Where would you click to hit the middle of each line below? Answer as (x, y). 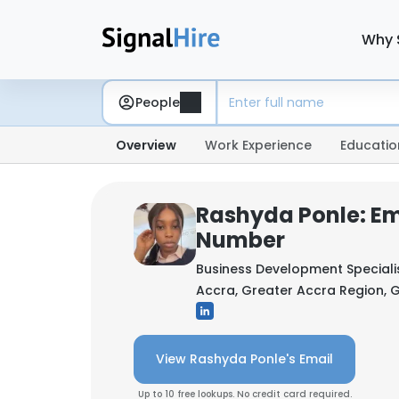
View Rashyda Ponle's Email (244, 359)
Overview (146, 145)
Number (240, 240)
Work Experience (258, 145)
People (158, 102)
